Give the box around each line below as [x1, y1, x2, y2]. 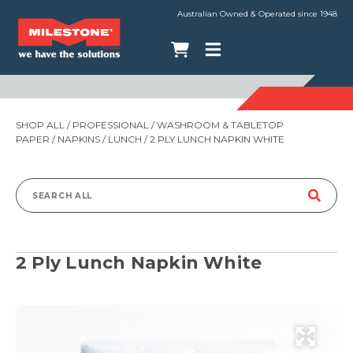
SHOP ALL [16, 119, 65, 131]
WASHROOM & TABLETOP [157, 119, 284, 131]
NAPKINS [58, 133, 100, 145]
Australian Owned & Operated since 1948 [177, 9, 337, 19]
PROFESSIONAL [72, 119, 149, 131]
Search [32, 195, 69, 209]
